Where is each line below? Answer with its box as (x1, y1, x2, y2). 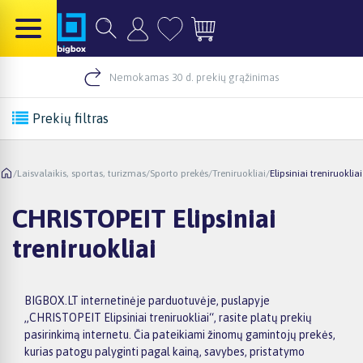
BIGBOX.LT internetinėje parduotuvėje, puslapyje (24, 293, 270, 307)
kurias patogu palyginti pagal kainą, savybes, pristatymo (24, 344, 305, 358)
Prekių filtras (32, 111, 109, 126)
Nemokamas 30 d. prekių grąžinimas (109, 70, 280, 83)
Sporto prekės (150, 167, 208, 179)
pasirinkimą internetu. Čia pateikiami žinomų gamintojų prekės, (24, 327, 335, 341)
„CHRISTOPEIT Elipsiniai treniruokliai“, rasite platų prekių (24, 310, 312, 324)
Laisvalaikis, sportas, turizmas (17, 167, 146, 179)
